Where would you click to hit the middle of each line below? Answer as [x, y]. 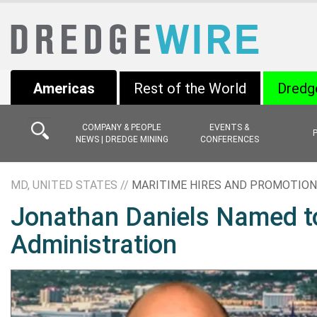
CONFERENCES [229, 139]
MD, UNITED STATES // [71, 185]
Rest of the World [190, 88]
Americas [64, 88]
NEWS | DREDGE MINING [122, 139]
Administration [94, 245]
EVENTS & [229, 127]
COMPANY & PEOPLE [122, 127]
